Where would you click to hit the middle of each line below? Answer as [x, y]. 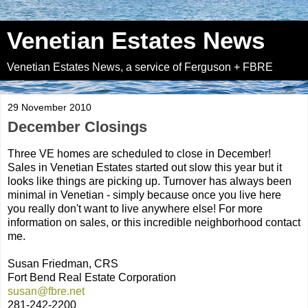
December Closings [77, 127]
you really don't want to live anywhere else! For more [135, 208]
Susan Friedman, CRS [63, 263]
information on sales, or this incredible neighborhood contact [154, 222]
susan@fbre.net [46, 291]
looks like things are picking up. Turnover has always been [150, 181]
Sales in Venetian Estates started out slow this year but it [145, 167]
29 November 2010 [49, 107]
